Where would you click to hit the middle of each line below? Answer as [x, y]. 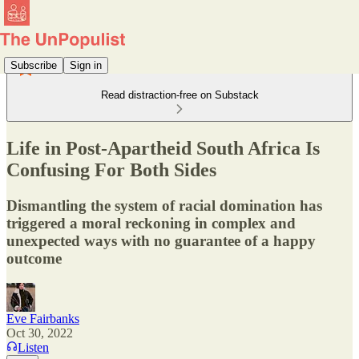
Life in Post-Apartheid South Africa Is [163, 148]
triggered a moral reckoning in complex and [151, 223]
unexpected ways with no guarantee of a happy [161, 240]
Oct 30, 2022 [40, 333]
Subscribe [34, 65]
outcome [34, 258]
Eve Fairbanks [43, 318]
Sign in [86, 65]
